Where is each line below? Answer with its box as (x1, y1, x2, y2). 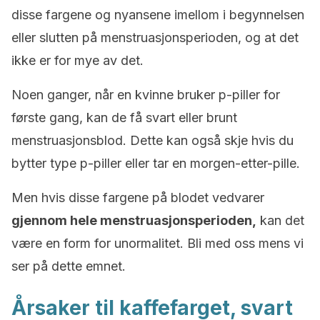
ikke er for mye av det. (11, 53, 144, 68)
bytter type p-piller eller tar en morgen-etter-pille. (11, 156, 300, 171)
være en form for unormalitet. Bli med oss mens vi (11, 236, 304, 251)
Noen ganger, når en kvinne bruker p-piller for (11, 87, 280, 102)
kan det (256, 213, 304, 228)
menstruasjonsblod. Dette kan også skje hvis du (11, 133, 294, 148)
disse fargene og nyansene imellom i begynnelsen (11, 7, 304, 22)
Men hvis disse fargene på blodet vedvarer (11, 190, 264, 205)
